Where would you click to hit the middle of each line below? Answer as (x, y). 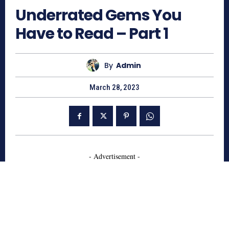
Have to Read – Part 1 (92, 34)
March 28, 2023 (114, 88)
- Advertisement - (114, 156)
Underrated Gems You (98, 16)
